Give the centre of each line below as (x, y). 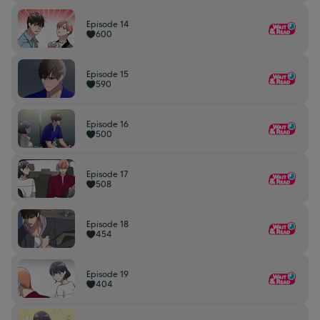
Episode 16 (107, 124)
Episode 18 (107, 224)
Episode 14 (108, 24)
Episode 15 (107, 74)
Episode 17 (107, 174)
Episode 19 (107, 274)
